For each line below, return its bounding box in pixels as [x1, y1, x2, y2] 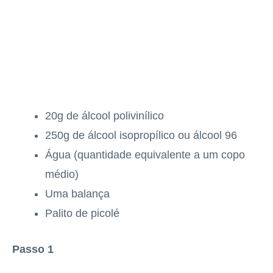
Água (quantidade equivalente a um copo [45, 149, 245, 161]
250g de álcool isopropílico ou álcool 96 [45, 129, 237, 142]
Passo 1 [12, 243, 54, 256]
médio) [45, 168, 79, 181]
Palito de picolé [45, 207, 119, 220]
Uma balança [45, 188, 110, 200]
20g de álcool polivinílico [45, 110, 164, 122]
